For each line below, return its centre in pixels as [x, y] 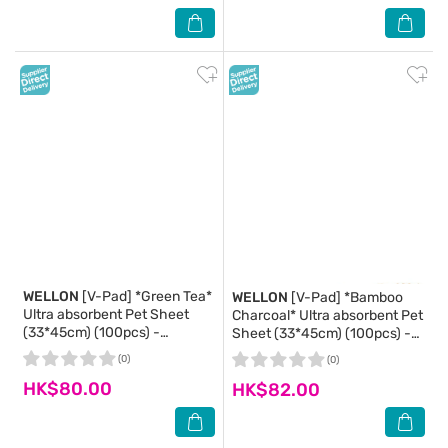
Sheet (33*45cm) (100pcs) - [321, 333]
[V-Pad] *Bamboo [345, 297]
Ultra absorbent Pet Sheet [106, 314]
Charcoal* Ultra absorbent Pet [327, 315]
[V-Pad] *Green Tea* [145, 296]
